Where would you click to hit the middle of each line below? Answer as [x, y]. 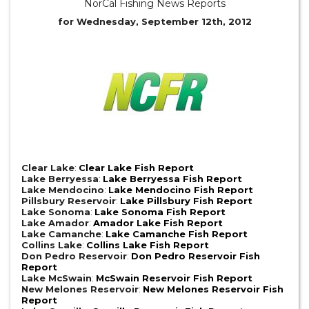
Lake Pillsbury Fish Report [186, 201]
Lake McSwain [57, 278]
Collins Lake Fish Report [148, 245]
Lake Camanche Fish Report [177, 234]
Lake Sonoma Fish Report [160, 212]
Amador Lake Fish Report [158, 223]
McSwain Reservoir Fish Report [174, 278]
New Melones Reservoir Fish [213, 289]
